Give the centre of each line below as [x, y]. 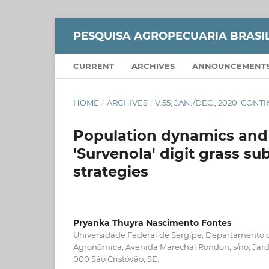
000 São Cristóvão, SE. [116, 258]
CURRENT [94, 66]
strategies [111, 171]
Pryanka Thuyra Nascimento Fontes [152, 222]
